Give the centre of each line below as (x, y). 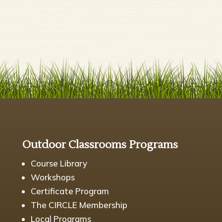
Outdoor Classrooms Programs (100, 144)
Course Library (59, 163)
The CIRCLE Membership (79, 205)
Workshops (53, 177)
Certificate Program (70, 191)
